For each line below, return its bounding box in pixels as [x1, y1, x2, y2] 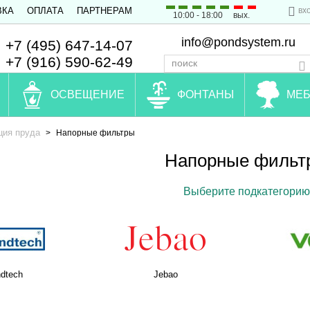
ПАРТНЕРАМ [77, 6, 132, 16]
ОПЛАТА [27, 6, 64, 16]
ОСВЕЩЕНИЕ [51, 89, 125, 100]
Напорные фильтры [56, 128, 135, 138]
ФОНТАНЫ [177, 89, 234, 100]
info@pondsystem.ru [181, 35, 295, 49]
